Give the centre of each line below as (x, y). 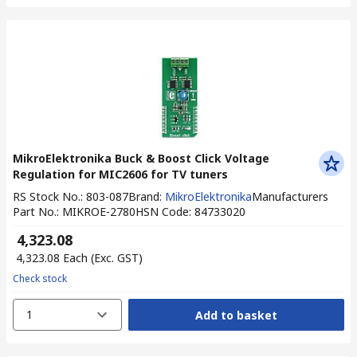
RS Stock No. (47, 196)
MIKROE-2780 (99, 212)
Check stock (40, 279)
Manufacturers (290, 196)
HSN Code (162, 212)
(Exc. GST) (117, 258)
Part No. (35, 212)
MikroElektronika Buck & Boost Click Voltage (141, 158)
